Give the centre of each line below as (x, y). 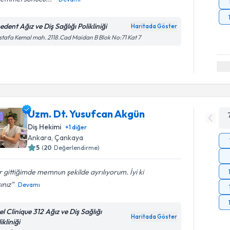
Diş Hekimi (45, 127)
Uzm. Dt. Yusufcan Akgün (87, 114)
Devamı (29, 185)
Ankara (40, 138)
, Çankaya (68, 138)
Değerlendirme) (77, 148)
